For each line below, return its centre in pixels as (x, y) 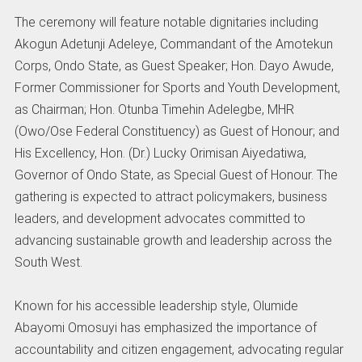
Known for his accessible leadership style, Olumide (156, 305)
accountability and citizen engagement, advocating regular (179, 349)
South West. (48, 262)
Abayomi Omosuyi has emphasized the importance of (165, 327)
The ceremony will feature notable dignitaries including (166, 22)
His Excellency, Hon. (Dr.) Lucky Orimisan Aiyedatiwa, (160, 153)
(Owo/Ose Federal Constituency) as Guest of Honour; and (177, 131)
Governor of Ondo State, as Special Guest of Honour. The (176, 175)
